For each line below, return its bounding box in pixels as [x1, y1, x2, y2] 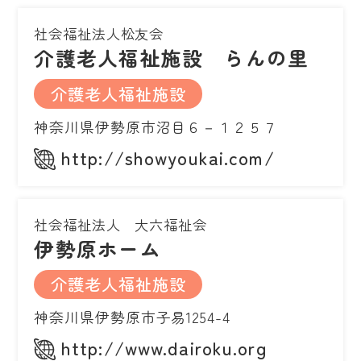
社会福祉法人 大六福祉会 [34, 214, 207, 234]
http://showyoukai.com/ [61, 143, 275, 170]
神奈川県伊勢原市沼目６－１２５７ [34, 115, 278, 137]
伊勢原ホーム [34, 233, 161, 263]
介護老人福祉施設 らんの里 [34, 43, 309, 73]
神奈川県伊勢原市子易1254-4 [34, 305, 230, 327]
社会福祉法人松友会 [34, 23, 164, 44]
